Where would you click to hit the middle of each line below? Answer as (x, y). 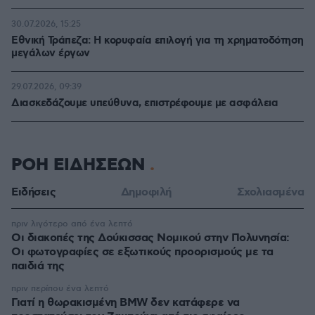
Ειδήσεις (33, 192)
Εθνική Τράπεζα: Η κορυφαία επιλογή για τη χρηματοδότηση (157, 41)
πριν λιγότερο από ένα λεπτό (72, 224)
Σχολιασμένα (270, 192)
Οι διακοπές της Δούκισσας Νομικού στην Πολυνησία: (150, 238)
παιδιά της (38, 266)
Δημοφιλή (146, 192)
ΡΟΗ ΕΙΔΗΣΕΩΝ (81, 165)
